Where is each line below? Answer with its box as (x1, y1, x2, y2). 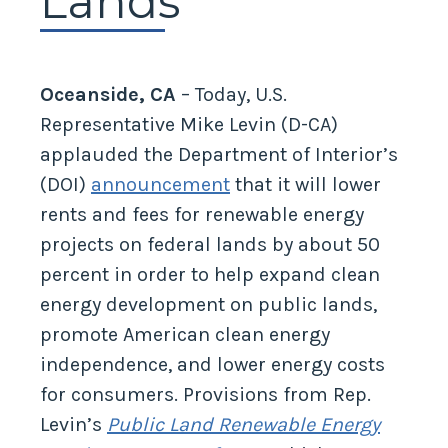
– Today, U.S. (176, 83, 287, 107)
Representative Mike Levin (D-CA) (40, 113, 338, 137)
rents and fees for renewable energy (40, 203, 364, 227)
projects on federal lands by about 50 (40, 233, 380, 257)
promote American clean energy (40, 323, 330, 347)
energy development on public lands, (40, 293, 377, 317)
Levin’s (40, 413, 107, 437)
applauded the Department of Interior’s (40, 143, 398, 167)
